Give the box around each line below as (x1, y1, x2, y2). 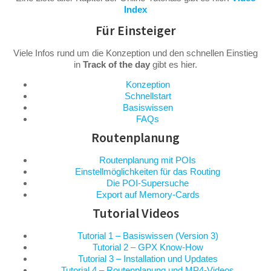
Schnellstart (124, 90, 171, 101)
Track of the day (83, 59, 150, 70)
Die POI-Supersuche (106, 177, 189, 188)
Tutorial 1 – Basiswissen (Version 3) (77, 230, 218, 241)
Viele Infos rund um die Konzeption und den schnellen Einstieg (13, 47, 258, 58)
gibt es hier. (150, 59, 197, 70)
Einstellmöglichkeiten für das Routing (75, 166, 220, 177)
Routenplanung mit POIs (99, 154, 196, 165)
